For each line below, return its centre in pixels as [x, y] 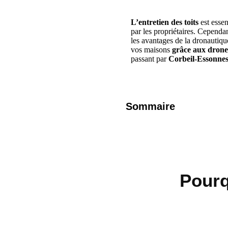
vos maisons [151, 50]
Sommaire [150, 106]
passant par [150, 59]
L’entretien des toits [165, 22]
